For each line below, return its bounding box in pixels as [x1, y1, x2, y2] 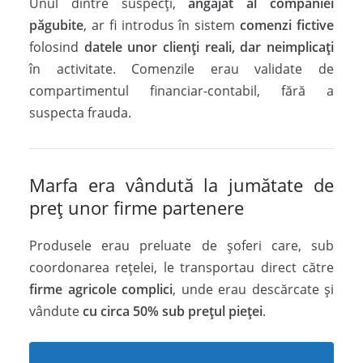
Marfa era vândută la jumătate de [29, 172, 334, 197]
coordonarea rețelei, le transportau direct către [29, 258, 334, 276]
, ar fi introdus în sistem [83, 15, 241, 34]
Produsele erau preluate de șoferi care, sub [29, 236, 334, 254]
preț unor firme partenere [29, 194, 244, 220]
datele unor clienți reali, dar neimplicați [83, 37, 335, 56]
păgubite [29, 15, 83, 34]
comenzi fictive [240, 15, 335, 34]
